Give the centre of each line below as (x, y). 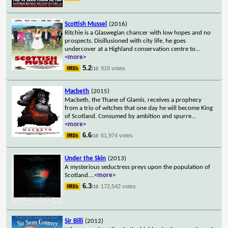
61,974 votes (117, 135)
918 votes (113, 68)
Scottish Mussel (86, 24)
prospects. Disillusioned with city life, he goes (125, 41)
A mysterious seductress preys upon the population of (138, 167)
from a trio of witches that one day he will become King (139, 108)
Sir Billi (74, 221)
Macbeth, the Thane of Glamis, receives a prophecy (133, 100)
